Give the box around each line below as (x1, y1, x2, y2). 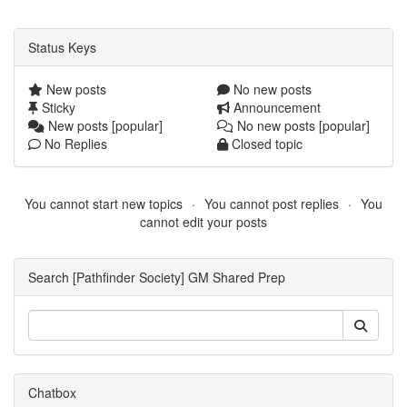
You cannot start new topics (25, 194, 183, 213)
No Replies (41, 134, 107, 153)
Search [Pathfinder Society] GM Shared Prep (28, 268, 285, 286)
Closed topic (228, 134, 303, 153)
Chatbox (28, 383, 76, 402)
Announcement (230, 98, 321, 116)
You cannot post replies (204, 194, 339, 213)
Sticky (38, 98, 75, 116)
